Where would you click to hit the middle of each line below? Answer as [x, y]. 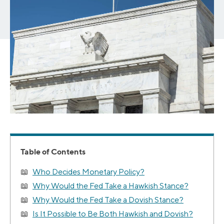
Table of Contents [53, 152]
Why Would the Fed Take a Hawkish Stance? [110, 186]
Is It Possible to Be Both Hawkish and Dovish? [113, 214]
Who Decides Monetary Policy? [88, 172]
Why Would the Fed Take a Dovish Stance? [108, 200]
